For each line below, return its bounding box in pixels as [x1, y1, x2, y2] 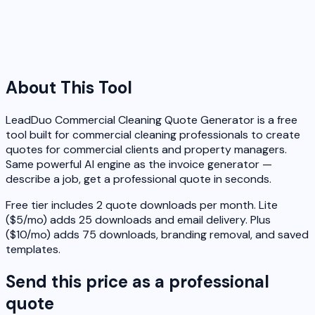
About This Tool [6, 77, 132, 99]
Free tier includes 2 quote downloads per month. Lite [6, 198, 278, 213]
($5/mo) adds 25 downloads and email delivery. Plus [6, 212, 271, 228]
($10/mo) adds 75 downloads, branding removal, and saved [6, 227, 309, 243]
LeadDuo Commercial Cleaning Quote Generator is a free [6, 112, 297, 128]
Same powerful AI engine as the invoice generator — [6, 157, 272, 172]
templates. [6, 242, 60, 257]
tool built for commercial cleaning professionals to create [6, 127, 300, 143]
